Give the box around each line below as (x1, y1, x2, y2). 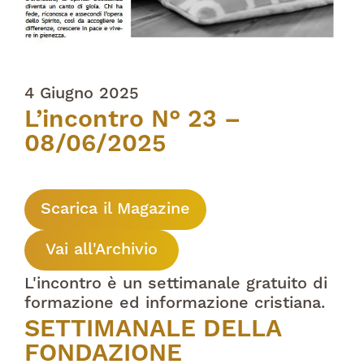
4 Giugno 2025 (24, 85, 139, 102)
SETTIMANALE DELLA (24, 317, 281, 342)
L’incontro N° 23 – (24, 107, 240, 132)
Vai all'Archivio (45, 241, 158, 258)
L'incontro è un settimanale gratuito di (24, 275, 327, 292)
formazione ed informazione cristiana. (24, 295, 325, 312)
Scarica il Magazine (41, 201, 190, 218)
